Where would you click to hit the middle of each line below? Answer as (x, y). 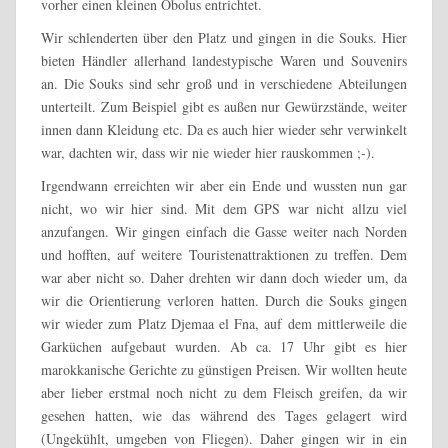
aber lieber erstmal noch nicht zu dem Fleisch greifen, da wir (224, 392)
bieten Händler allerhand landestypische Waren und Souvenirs (224, 60)
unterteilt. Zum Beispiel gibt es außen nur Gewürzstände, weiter (224, 106)
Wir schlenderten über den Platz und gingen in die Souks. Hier (224, 37)
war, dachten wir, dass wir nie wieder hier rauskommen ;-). (208, 152)
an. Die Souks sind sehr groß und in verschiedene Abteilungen (224, 83)
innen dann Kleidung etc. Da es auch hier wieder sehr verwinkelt (224, 129)
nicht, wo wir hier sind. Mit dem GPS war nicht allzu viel (224, 208)
